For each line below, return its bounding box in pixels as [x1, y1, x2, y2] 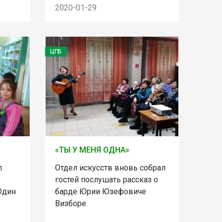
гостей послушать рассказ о [55, 175, 158, 185]
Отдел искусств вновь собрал [55, 163, 166, 173]
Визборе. [55, 199, 88, 209]
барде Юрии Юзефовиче [55, 187, 146, 197]
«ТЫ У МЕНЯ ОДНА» [55, 145, 129, 155]
